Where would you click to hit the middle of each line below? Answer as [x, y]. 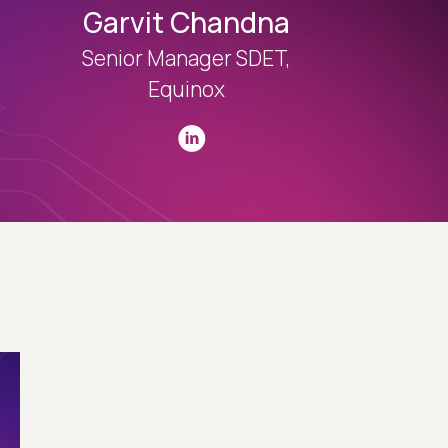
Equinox [187, 89]
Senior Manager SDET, [187, 58]
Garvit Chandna [187, 22]
